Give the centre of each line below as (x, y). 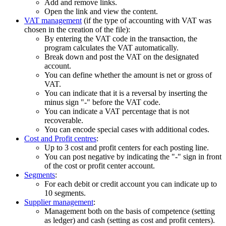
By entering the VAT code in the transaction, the (121, 39)
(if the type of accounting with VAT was (147, 21)
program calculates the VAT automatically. (111, 48)
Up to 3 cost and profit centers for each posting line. (127, 148)
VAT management (53, 21)
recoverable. (64, 121)
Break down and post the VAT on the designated (122, 57)
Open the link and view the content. (101, 12)
